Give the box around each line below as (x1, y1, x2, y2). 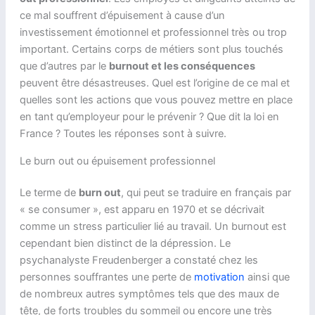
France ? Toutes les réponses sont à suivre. (19, 127, 226, 140)
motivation (193, 271, 245, 284)
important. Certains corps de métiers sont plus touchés (19, 43, 283, 56)
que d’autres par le (19, 60, 109, 72)
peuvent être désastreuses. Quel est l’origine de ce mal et (19, 77, 290, 89)
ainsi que (244, 271, 290, 284)
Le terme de (19, 186, 79, 200)
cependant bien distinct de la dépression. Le (19, 237, 231, 250)
